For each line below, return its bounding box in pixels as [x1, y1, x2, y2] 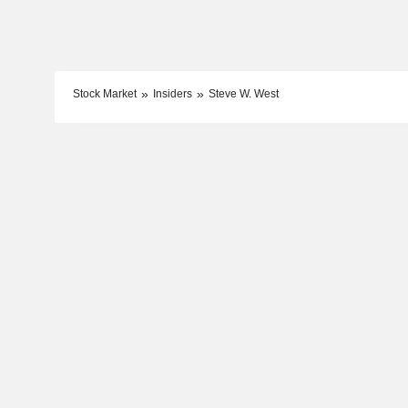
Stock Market [72, 87, 137, 100]
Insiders [152, 87, 192, 100]
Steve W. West [208, 87, 279, 100]
